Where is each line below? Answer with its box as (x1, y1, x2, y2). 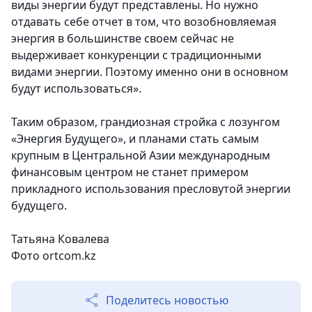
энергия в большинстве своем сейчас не (11, 31, 234, 47)
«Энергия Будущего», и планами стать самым (11, 131, 259, 147)
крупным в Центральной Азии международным (11, 148, 270, 164)
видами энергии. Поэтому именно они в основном (11, 64, 288, 80)
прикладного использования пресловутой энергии (11, 181, 290, 197)
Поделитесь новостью (106, 292, 228, 309)
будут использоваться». (11, 81, 141, 97)
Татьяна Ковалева (11, 231, 109, 247)
